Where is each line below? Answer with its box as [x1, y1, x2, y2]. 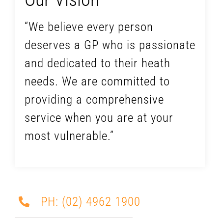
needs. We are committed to [24, 74, 170, 88]
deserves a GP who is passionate [24, 37, 195, 52]
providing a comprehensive [24, 92, 164, 107]
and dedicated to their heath [24, 55, 170, 70]
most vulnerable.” [24, 128, 114, 143]
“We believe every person [24, 19, 153, 34]
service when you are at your [24, 110, 173, 125]
